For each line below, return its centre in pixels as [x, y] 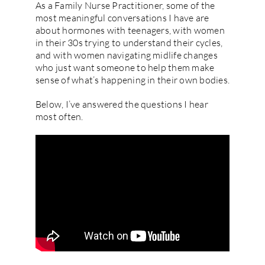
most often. [59, 117]
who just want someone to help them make [125, 68]
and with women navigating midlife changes [126, 55]
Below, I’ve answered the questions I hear [122, 104]
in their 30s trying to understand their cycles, [129, 43]
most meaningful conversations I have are [122, 18]
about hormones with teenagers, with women [130, 30]
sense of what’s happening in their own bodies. [132, 80]
